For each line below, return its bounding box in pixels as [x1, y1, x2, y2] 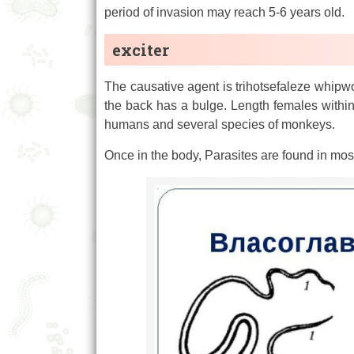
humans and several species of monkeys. [104, 118, 335, 132]
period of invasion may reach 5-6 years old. [104, 6, 345, 20]
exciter [112, 40, 169, 61]
